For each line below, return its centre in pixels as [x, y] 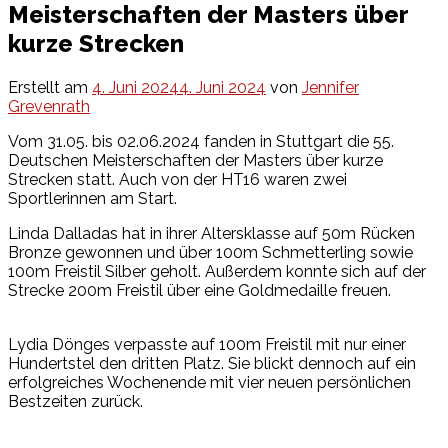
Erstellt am [50, 87]
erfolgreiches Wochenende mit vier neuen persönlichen [209, 382]
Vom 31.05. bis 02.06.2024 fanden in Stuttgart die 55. [201, 141]
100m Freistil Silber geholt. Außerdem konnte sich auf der [217, 271]
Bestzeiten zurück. [75, 401]
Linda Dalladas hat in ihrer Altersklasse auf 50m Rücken [211, 233]
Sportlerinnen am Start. [92, 198]
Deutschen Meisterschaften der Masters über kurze [195, 160]
